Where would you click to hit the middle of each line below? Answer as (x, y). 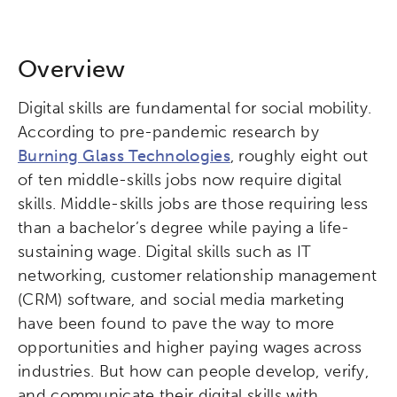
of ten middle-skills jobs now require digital (180, 179)
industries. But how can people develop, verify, (194, 371)
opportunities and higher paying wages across (190, 347)
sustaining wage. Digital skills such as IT (165, 251)
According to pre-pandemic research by (169, 132)
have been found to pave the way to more (176, 323)
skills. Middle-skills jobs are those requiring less (193, 203)
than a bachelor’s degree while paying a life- (184, 227)
